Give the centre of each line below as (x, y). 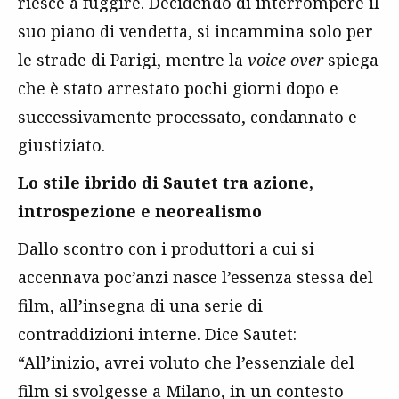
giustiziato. (61, 146)
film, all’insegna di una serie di (140, 306)
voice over (285, 60)
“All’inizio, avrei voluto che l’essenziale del (186, 363)
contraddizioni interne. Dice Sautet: (157, 334)
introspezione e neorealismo (140, 212)
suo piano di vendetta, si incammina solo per (195, 32)
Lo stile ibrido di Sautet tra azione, (166, 183)
